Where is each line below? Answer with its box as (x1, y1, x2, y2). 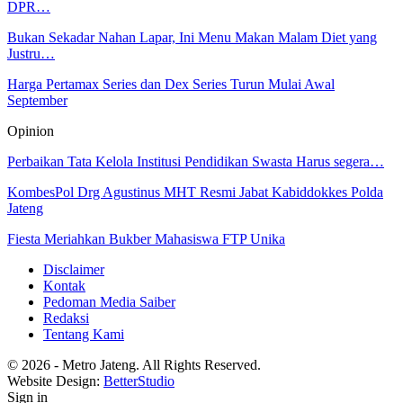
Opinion (7, 123, 54, 139)
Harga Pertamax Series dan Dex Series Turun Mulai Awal (7, 76, 335, 93)
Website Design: (7, 373, 103, 390)
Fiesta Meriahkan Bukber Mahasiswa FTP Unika (7, 231, 285, 247)
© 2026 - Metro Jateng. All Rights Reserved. (7, 357, 261, 373)
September (7, 93, 67, 109)
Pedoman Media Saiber (43, 294, 175, 310)
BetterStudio (103, 373, 175, 390)
